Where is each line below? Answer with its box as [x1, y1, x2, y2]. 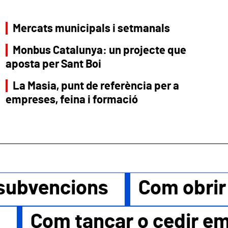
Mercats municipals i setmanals [13, 22, 170, 34]
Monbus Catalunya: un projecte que [13, 44, 187, 56]
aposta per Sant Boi [5, 58, 101, 70]
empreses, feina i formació [5, 94, 138, 105]
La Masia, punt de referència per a [13, 80, 180, 92]
